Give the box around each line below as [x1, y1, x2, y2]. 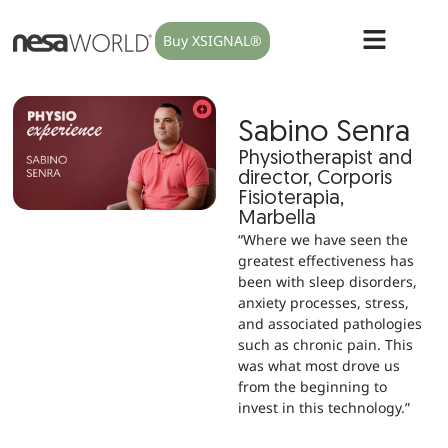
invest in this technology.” [238, 397, 411, 417]
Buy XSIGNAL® [162, 31, 262, 51]
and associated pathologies [238, 313, 423, 333]
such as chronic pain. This [238, 334, 414, 354]
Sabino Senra [238, 117, 411, 149]
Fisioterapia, [238, 188, 345, 209]
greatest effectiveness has [238, 250, 415, 270]
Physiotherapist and [238, 148, 413, 169]
